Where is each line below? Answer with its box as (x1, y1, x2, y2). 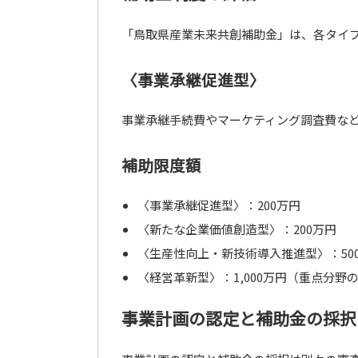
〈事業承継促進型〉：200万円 (137, 197, 300, 213)
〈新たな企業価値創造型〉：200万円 (137, 221, 336, 237)
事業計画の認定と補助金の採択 (121, 306, 356, 330)
